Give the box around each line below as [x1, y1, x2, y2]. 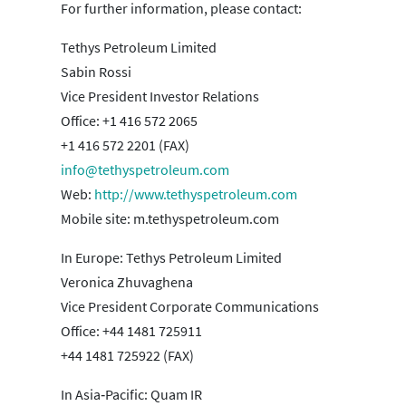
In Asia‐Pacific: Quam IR [61, 385, 202, 404]
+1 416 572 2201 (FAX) [61, 136, 189, 155]
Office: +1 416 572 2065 [61, 111, 198, 130]
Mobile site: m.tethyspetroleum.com [61, 209, 279, 228]
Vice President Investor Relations [61, 87, 259, 106]
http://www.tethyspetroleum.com [94, 185, 297, 204]
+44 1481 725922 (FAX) [61, 346, 194, 365]
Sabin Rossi [61, 63, 131, 82]
